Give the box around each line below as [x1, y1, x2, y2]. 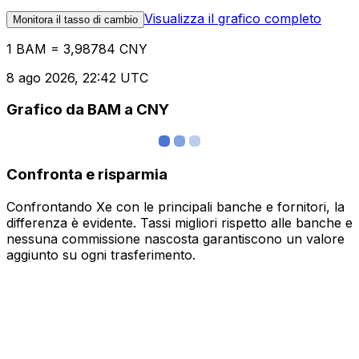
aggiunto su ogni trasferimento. [6, 246, 196, 263]
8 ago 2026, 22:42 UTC [6, 69, 148, 86]
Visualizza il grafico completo [144, 10, 321, 26]
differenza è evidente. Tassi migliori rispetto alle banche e [6, 214, 353, 231]
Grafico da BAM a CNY [6, 100, 169, 119]
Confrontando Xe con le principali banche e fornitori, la [6, 198, 345, 215]
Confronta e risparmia [6, 164, 167, 184]
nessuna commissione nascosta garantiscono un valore [6, 230, 345, 247]
